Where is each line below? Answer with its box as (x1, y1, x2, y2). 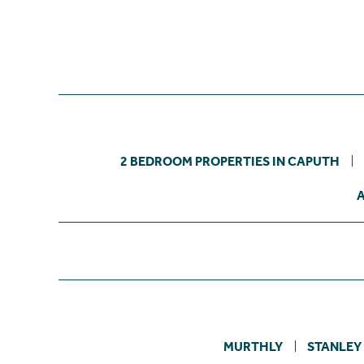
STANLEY (307, 339, 362, 355)
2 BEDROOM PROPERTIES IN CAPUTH (120, 154, 340, 170)
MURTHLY (223, 339, 283, 355)
